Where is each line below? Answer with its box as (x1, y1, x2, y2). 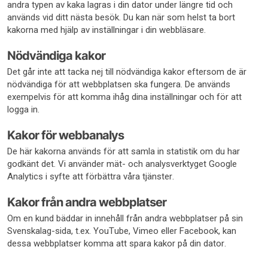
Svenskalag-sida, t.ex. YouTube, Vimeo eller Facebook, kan (7, 226, 236, 236)
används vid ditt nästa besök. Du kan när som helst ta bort (7, 12, 235, 23)
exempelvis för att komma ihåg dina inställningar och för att (7, 92, 242, 102)
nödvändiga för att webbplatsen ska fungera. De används (7, 79, 230, 90)
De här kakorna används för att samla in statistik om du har (7, 146, 240, 157)
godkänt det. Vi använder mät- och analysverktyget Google (7, 159, 237, 169)
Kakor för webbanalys (7, 128, 124, 142)
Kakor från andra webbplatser (7, 195, 166, 209)
